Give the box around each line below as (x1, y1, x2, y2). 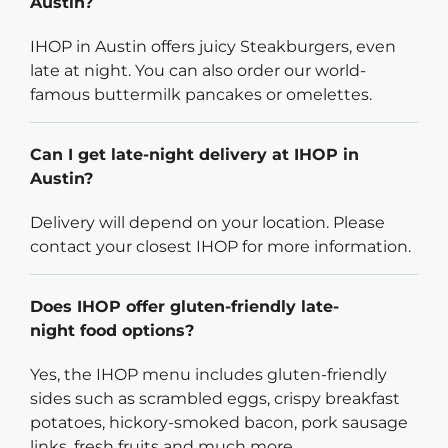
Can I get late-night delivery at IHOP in (30, 145, 359, 165)
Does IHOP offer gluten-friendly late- (30, 297, 339, 317)
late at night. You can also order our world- (30, 61, 366, 81)
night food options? (30, 321, 194, 341)
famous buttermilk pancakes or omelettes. (30, 85, 372, 105)
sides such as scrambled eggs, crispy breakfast (30, 389, 400, 409)
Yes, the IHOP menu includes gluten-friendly (30, 365, 387, 385)
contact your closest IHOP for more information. (30, 237, 411, 257)
